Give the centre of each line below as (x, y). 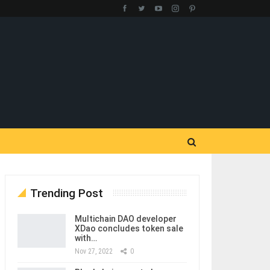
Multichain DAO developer (125, 219)
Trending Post (66, 193)
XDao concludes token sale (129, 228)
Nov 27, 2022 (93, 251)
